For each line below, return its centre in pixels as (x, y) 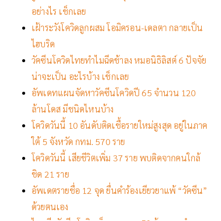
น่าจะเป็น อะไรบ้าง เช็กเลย (80, 76)
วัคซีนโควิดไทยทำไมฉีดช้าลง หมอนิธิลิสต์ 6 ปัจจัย (119, 60)
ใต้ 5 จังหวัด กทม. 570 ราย (78, 142)
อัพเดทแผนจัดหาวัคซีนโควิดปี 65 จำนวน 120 (114, 93)
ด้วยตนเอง (50, 207)
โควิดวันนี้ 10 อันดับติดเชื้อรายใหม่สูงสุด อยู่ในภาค (120, 125)
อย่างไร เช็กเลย (59, 11)
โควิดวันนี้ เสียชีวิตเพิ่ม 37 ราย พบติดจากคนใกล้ (116, 158)
